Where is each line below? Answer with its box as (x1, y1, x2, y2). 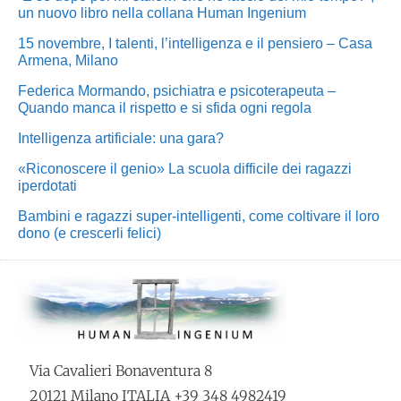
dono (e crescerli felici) (18, 225, 161, 241)
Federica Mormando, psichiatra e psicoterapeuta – (18, 82, 336, 98)
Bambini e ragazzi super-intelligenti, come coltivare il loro (18, 208, 380, 224)
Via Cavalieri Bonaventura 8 (30, 361, 212, 380)
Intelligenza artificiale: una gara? (18, 130, 224, 146)
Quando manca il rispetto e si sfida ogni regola (18, 99, 311, 115)
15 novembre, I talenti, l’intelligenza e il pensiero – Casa (18, 35, 372, 51)
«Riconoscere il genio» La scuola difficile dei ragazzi (18, 160, 352, 176)
